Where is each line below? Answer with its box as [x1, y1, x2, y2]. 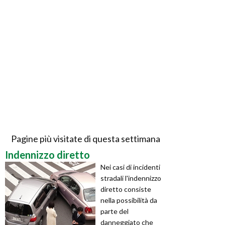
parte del [100, 206, 129, 215]
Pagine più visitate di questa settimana [11, 133, 160, 144]
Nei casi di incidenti [100, 162, 160, 171]
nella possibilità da [100, 195, 157, 204]
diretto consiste [100, 184, 151, 193]
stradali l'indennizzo [100, 173, 161, 182]
